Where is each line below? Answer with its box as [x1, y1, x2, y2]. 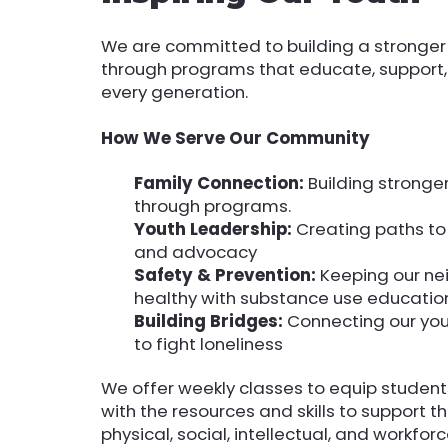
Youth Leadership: [134, 216, 297, 241]
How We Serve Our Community [101, 126, 371, 151]
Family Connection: [134, 170, 309, 195]
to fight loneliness [134, 331, 284, 356]
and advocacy [134, 239, 258, 264]
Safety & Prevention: [134, 262, 321, 287]
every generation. [101, 80, 249, 105]
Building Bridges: [134, 308, 284, 333]
